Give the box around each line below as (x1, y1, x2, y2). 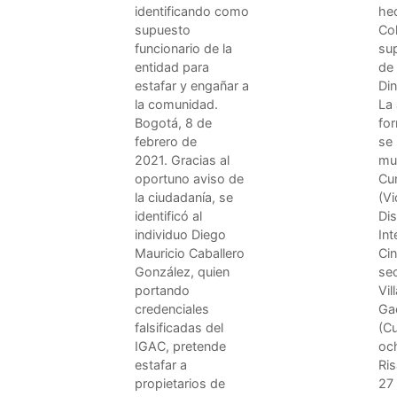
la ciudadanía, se (135, 189, 233, 205)
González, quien (135, 263, 230, 279)
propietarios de (135, 375, 225, 391)
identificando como (135, 3, 249, 19)
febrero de (135, 133, 197, 149)
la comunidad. (135, 96, 218, 112)
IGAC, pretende (135, 338, 226, 354)
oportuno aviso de (135, 170, 244, 186)
